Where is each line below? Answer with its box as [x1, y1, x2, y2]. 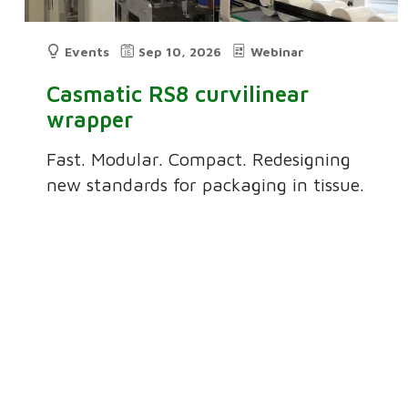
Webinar [250, 44, 305, 60]
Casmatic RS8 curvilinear [46, 81, 310, 107]
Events [65, 44, 110, 60]
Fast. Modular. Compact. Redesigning [46, 148, 352, 170]
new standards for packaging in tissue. [46, 174, 365, 196]
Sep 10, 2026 [138, 44, 222, 60]
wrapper [46, 107, 134, 133]
